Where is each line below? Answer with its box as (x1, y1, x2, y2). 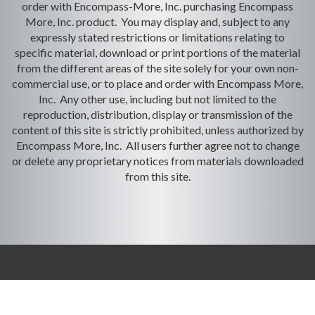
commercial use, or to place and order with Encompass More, (12, 77, 303, 90)
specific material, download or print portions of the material (15, 46, 300, 59)
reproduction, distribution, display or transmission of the (22, 108, 292, 121)
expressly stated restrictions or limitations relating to (30, 30, 285, 44)
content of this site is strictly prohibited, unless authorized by (11, 123, 304, 136)
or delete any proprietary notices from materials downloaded (11, 154, 304, 167)
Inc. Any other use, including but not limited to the (39, 92, 276, 105)
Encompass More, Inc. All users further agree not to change (15, 139, 300, 152)
